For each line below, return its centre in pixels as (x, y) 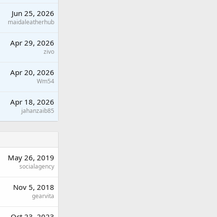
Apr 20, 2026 (32, 72)
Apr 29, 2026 (32, 43)
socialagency (37, 166)
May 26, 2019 (31, 157)
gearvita (43, 196)
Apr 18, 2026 (32, 102)
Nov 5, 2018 (34, 187)
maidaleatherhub (31, 22)
